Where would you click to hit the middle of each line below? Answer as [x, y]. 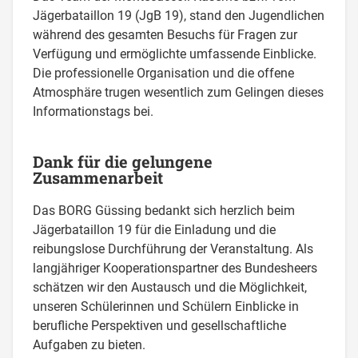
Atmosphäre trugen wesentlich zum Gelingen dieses [179, 92]
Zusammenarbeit [98, 177]
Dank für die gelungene [123, 161]
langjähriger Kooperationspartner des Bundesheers [175, 268]
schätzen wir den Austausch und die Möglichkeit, [170, 287]
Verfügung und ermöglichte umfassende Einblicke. [175, 54]
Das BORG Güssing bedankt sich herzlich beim [164, 210]
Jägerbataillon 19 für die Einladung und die [155, 229]
